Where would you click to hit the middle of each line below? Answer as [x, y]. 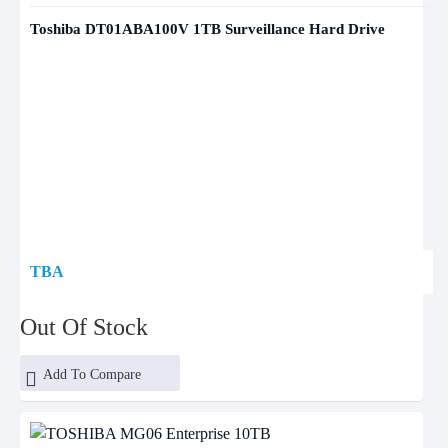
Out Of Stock [84, 327]
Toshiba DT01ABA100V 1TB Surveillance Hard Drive [207, 29]
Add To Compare [91, 374]
